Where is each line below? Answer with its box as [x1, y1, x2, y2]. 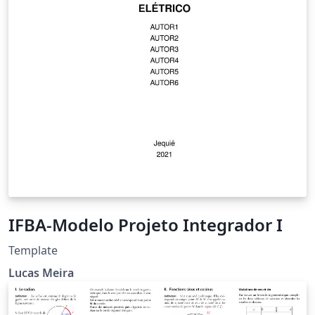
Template [8, 242, 58, 258]
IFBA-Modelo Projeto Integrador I [8, 212, 283, 236]
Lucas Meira [8, 264, 74, 281]
